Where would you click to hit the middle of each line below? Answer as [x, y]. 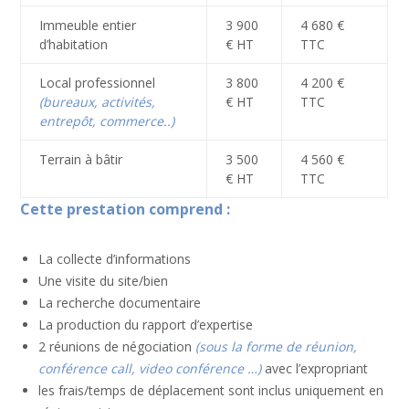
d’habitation [74, 44]
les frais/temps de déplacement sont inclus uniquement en [211, 390]
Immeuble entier [88, 25]
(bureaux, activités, [98, 101]
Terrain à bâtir [81, 159]
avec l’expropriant [315, 368]
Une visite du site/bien [104, 280]
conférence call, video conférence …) [150, 368]
